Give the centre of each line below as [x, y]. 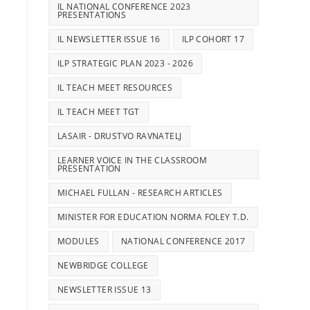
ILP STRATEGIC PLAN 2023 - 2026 [125, 63]
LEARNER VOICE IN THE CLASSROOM [132, 160]
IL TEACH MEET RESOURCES [115, 88]
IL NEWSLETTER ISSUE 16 [109, 39]
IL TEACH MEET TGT [99, 112]
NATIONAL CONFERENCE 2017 [183, 241]
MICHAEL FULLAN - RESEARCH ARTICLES [140, 193]
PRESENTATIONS [92, 15]
